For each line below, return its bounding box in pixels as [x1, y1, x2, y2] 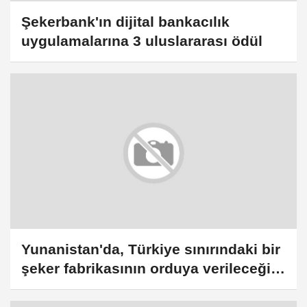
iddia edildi [21, 280, 98, 296]
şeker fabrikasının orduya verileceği [21, 260, 271, 277]
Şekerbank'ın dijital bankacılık [21, 13, 230, 29]
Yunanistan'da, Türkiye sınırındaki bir [21, 241, 280, 258]
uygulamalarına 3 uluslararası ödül [21, 32, 262, 49]
